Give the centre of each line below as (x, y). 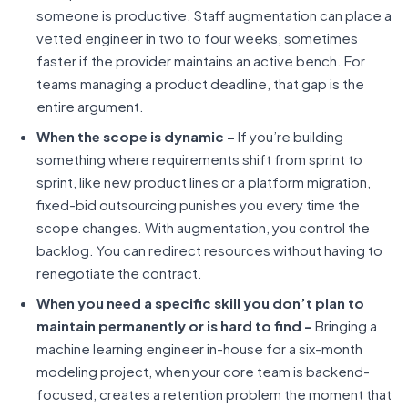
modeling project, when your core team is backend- (203, 371)
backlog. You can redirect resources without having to (209, 250)
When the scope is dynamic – (136, 136)
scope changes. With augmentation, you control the (203, 227)
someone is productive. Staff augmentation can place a (214, 15)
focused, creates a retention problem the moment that (214, 394)
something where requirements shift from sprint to (199, 159)
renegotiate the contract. (119, 273)
